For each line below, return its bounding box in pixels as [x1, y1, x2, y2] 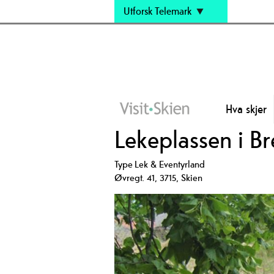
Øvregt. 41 [114, 171, 155, 184]
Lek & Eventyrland [135, 157, 205, 171]
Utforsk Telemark [124, 4, 191, 18]
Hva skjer [225, 101, 267, 116]
